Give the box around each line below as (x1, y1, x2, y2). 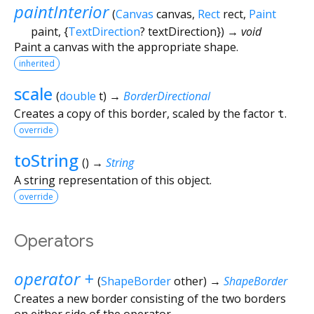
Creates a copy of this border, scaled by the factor (14, 105, 278, 121)
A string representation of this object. (14, 172, 212, 188)
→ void (227, 23, 261, 39)
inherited (19, 57, 55, 69)
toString (14, 148, 78, 172)
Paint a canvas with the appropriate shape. (14, 39, 238, 55)
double (59, 88, 96, 104)
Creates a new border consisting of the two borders (14, 290, 286, 306)
